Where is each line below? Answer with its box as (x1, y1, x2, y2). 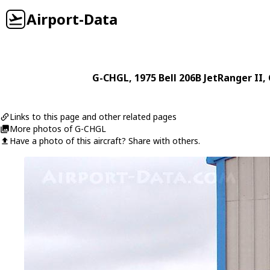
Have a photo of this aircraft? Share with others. (10, 135, 200, 146)
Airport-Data (27, 9, 118, 29)
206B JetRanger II (179, 71, 263, 84)
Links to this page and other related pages (10, 111, 177, 122)
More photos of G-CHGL (10, 123, 106, 134)
